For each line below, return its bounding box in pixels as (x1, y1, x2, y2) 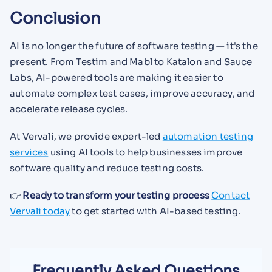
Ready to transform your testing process (22, 189, 209, 201)
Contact (211, 189, 250, 201)
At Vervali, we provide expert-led (10, 131, 163, 143)
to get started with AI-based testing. (70, 205, 241, 217)
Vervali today (10, 205, 70, 217)
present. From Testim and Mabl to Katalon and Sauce (10, 56, 253, 68)
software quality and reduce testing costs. (10, 162, 205, 174)
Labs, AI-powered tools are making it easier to (10, 72, 223, 84)
